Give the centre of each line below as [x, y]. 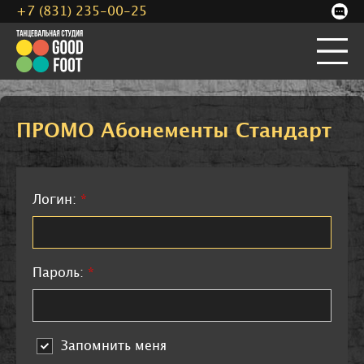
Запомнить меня [114, 346]
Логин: [54, 200]
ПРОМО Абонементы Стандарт [174, 132]
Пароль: [58, 273]
